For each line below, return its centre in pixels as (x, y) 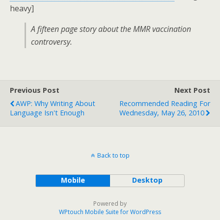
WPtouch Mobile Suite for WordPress (110, 212)
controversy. (52, 42)
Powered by (110, 204)
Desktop (147, 180)
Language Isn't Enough (47, 113)
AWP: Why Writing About (55, 103)
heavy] (22, 8)
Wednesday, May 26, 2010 (162, 113)
